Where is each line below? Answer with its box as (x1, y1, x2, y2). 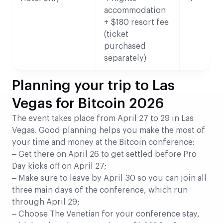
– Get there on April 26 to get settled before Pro (12, 150, 197, 158)
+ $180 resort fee (104, 18, 169, 26)
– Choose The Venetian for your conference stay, (12, 210, 200, 218)
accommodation (104, 6, 166, 14)
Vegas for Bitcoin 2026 (12, 96, 164, 111)
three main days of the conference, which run (12, 186, 188, 194)
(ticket (104, 30, 128, 38)
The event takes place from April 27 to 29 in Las (12, 114, 194, 122)
